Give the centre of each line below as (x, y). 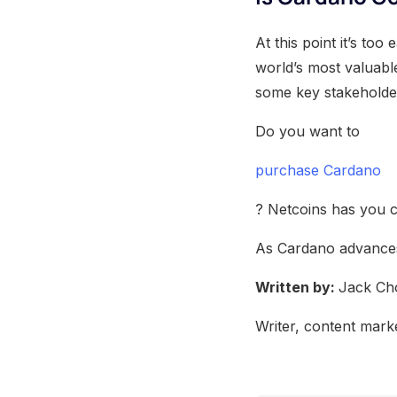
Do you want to (307, 132)
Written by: (297, 288)
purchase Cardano (318, 171)
